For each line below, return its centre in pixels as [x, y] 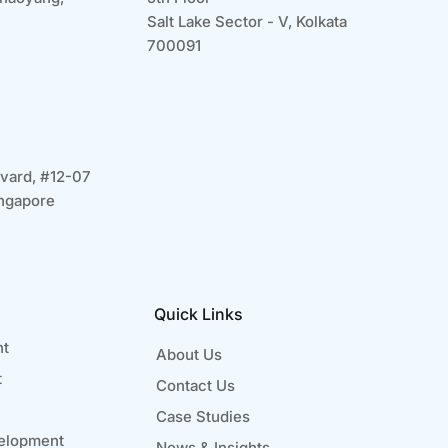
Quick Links [198, 314]
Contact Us [195, 386]
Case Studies [202, 417]
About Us [188, 355]
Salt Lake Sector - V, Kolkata [246, 22]
